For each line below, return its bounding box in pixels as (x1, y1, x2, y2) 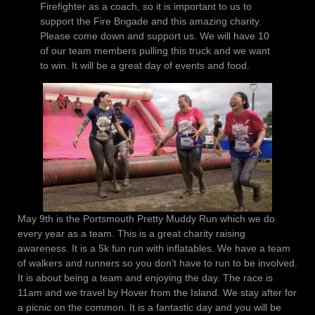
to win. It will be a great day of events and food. (39, 59, 250, 71)
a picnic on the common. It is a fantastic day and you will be (18, 301, 281, 313)
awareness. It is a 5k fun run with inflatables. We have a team (18, 242, 290, 254)
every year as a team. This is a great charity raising (18, 227, 245, 239)
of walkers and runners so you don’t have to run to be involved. (18, 257, 297, 269)
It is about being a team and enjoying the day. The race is (18, 271, 273, 283)
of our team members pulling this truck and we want (39, 44, 270, 56)
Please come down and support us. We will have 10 (39, 30, 269, 41)
